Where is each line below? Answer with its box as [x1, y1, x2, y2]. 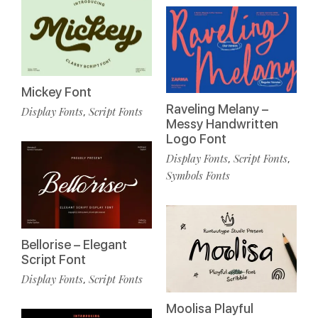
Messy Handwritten [166, 116, 278, 132]
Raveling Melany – [166, 102, 268, 117]
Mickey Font [21, 84, 92, 100]
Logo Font [166, 131, 226, 147]
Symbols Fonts [166, 168, 230, 183]
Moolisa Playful [166, 300, 253, 316]
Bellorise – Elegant [21, 236, 127, 252]
